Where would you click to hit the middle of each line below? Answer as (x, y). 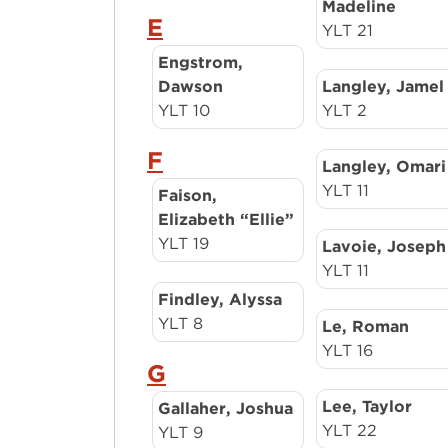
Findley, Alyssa (220, 299)
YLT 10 (184, 110)
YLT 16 (348, 350)
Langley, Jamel (383, 86)
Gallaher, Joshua (226, 408)
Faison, (188, 195)
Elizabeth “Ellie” (226, 219)
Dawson (191, 86)
